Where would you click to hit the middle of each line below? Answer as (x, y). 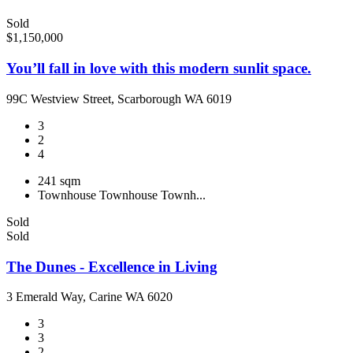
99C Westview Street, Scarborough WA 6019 (119, 98)
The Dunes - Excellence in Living (112, 266)
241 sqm (59, 180)
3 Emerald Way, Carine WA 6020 (89, 297)
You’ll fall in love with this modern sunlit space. (159, 69)
